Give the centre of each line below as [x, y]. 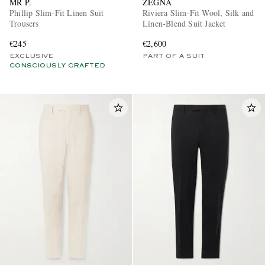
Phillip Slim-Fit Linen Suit [57, 13]
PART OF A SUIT [174, 56]
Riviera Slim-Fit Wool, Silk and [198, 13]
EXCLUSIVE [31, 56]
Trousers [24, 24]
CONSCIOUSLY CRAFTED [57, 66]
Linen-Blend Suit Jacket [184, 24]
